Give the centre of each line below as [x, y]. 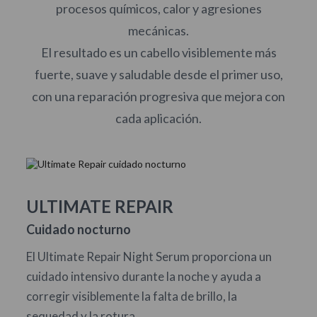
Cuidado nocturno [78, 229]
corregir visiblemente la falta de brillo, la [131, 296]
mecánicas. [158, 30]
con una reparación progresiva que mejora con [158, 96]
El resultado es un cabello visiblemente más [158, 52]
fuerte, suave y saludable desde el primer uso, [158, 74]
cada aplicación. [158, 118]
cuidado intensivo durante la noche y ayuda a [143, 276]
